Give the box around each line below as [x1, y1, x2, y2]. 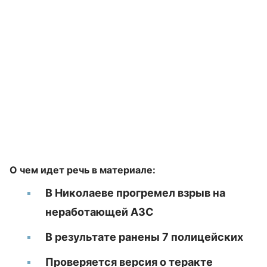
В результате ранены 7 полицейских [45, 231, 243, 243]
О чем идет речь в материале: [10, 164, 156, 176]
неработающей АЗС [45, 206, 154, 218]
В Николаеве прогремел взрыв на [45, 187, 225, 199]
